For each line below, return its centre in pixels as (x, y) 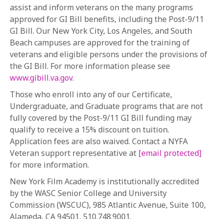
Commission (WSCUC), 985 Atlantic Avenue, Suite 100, (108, 205)
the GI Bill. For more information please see (90, 66)
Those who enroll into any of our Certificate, (91, 94)
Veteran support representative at (74, 153)
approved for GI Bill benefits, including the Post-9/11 (107, 19)
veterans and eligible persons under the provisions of (109, 54)
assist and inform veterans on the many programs (101, 7)
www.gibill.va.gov (41, 78)
